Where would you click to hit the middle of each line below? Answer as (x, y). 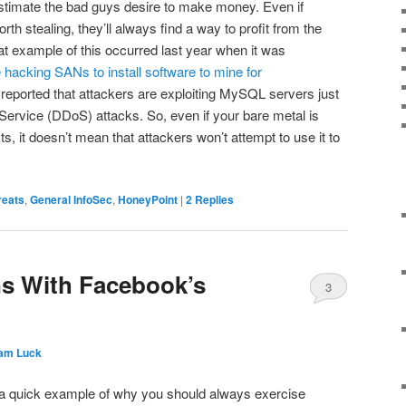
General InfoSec (71, 200)
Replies (213, 200)
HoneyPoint (148, 200)
